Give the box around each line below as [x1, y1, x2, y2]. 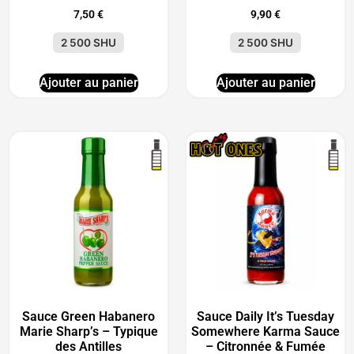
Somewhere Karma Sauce [191, 323, 340, 339]
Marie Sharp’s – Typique [19, 323, 158, 339]
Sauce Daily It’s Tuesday [197, 308, 334, 324]
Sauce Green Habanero [22, 308, 155, 324]
